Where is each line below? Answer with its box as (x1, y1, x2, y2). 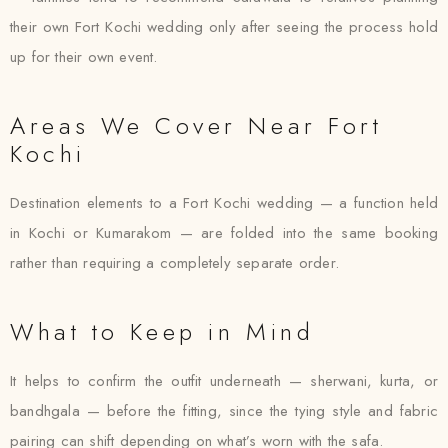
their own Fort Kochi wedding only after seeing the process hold (10, 16, 438, 38)
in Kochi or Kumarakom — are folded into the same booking (10, 222, 438, 244)
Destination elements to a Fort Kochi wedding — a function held (10, 192, 438, 214)
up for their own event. (10, 46, 158, 68)
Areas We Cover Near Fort (10, 108, 383, 143)
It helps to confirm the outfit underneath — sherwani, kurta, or (10, 370, 438, 392)
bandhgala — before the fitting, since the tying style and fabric (10, 400, 438, 422)
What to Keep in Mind (10, 314, 315, 349)
